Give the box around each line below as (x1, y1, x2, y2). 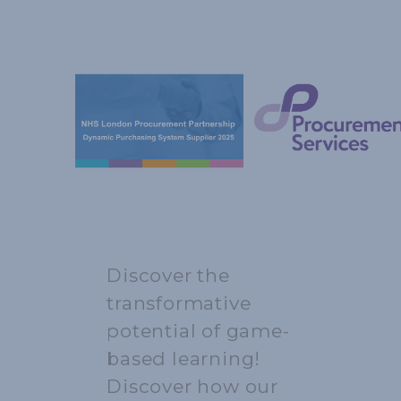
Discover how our (107, 375, 278, 398)
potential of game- (107, 320, 290, 343)
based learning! (107, 347, 261, 371)
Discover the (107, 264, 230, 287)
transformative (107, 292, 252, 315)
